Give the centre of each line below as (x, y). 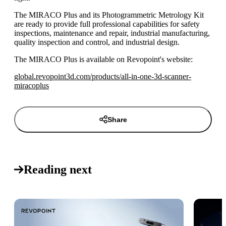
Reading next (58, 169)
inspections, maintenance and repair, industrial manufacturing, (112, 33)
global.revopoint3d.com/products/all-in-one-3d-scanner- (103, 76)
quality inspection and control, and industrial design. (97, 42)
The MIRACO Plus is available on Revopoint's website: (103, 59)
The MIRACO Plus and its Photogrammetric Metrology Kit (109, 15)
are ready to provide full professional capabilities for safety (107, 24)
